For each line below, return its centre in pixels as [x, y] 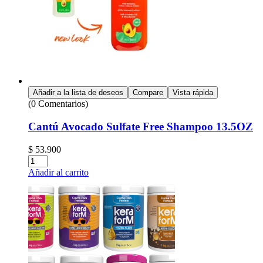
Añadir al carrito [58, 172]
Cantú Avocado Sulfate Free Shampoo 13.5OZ [141, 127]
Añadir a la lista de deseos [78, 93]
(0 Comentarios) [58, 104]
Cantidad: [45, 159]
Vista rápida [193, 93]
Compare [148, 93]
